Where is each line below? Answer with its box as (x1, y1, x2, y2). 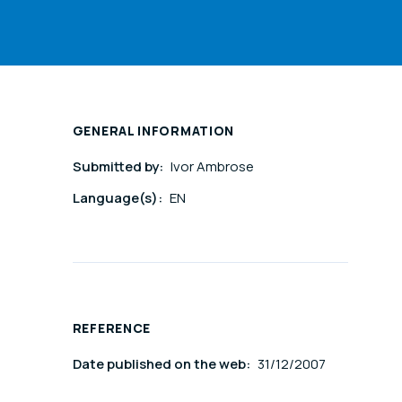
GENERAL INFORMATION (72, 122, 235, 140)
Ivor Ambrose (170, 157, 254, 177)
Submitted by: (72, 157, 166, 177)
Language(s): (72, 188, 165, 208)
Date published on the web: (72, 354, 253, 374)
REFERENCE (72, 319, 152, 337)
